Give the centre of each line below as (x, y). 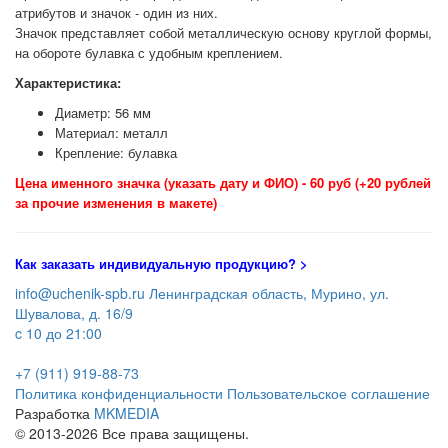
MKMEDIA (126, 412)
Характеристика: (68, 82)
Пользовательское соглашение (328, 392)
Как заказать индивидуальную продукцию (151, 263)
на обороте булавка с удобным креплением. (149, 52)
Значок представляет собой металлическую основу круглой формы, (223, 32)
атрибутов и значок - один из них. (120, 12)
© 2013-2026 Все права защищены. (132, 432)
